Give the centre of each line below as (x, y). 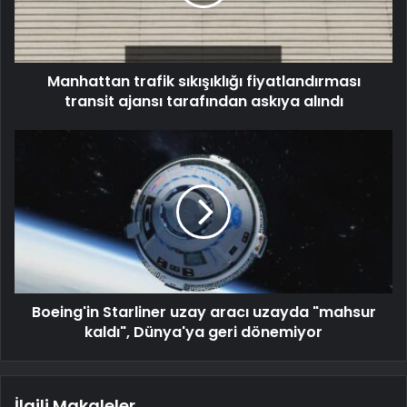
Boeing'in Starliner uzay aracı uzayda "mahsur (203, 313)
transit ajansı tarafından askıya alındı (203, 102)
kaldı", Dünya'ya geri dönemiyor (203, 333)
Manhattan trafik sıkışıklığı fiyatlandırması (203, 82)
